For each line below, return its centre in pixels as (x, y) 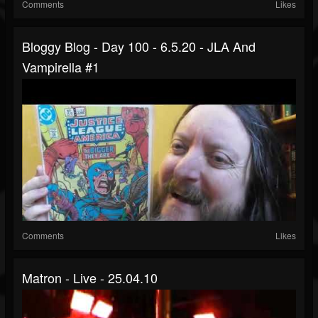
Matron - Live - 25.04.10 (90, 278)
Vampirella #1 (61, 67)
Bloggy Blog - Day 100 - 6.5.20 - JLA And (139, 46)
